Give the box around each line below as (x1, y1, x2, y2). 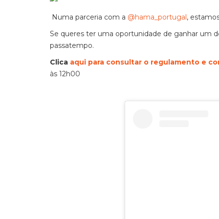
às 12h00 (50, 69, 80, 78)
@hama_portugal (128, 13, 187, 22)
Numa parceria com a (50, 13, 128, 22)
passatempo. (50, 41, 94, 50)
